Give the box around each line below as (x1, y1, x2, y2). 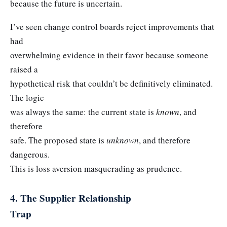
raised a (10, 63, 38, 75)
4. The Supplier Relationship (10, 191, 131, 205)
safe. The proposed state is (10, 134, 106, 146)
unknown (106, 134, 139, 146)
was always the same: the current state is (10, 105, 156, 118)
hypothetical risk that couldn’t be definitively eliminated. (10, 77, 213, 89)
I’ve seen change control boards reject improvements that (10, 20, 214, 32)
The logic (10, 91, 44, 103)
